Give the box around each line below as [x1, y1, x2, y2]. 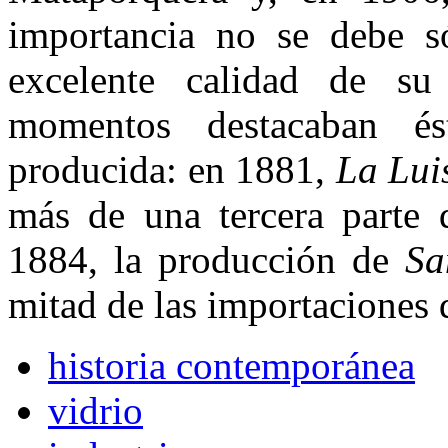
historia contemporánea [48, 343, 415, 387]
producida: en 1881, [8, 147, 336, 191]
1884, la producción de [8, 237, 405, 281]
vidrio [48, 388, 143, 432]
